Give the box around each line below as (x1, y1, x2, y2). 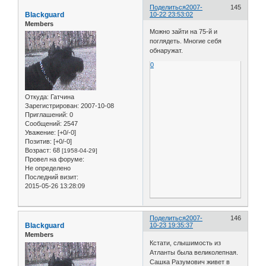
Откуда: (25, 93, 49, 101)
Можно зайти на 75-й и (150, 28, 218, 36)
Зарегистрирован (25, 102, 77, 110)
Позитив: (25, 138, 52, 145)
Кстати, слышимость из (150, 239, 221, 246)
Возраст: (25, 147, 51, 154)
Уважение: (25, 129, 56, 137)
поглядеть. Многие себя (150, 37, 222, 45)
